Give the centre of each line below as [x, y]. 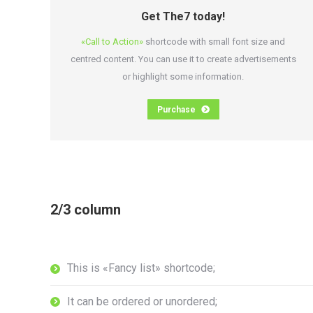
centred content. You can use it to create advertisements [183, 59]
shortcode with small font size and [214, 42]
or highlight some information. [183, 77]
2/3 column [86, 210]
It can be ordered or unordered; [142, 301]
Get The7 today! [183, 16]
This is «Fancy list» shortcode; [141, 268]
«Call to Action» [112, 42]
